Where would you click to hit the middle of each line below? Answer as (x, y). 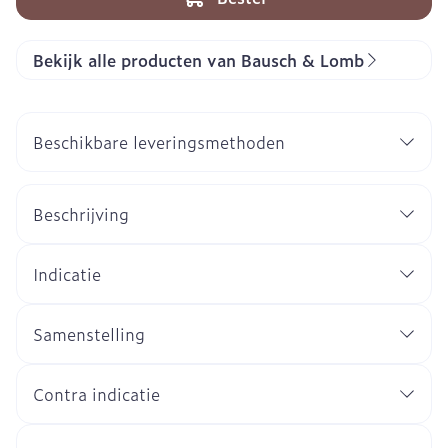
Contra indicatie (96, 394)
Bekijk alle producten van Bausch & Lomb (198, 60)
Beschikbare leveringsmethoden (159, 142)
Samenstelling (89, 334)
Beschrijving (81, 214)
